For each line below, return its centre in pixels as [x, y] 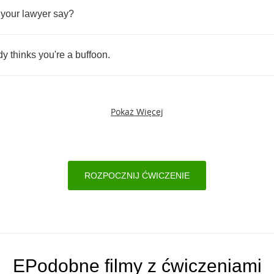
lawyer [36, 14]
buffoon [91, 55]
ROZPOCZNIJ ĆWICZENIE [137, 176]
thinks [23, 55]
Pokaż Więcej [137, 112]
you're [52, 55]
